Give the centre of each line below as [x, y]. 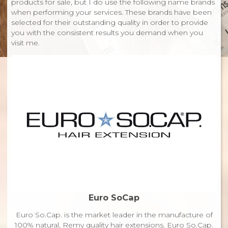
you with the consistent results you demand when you [107, 33]
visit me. [25, 43]
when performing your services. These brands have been [111, 12]
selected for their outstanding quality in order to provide [110, 23]
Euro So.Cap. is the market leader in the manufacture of [114, 215]
